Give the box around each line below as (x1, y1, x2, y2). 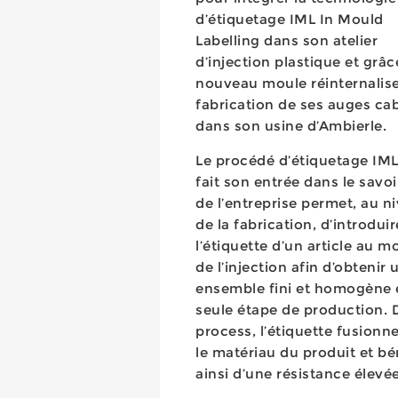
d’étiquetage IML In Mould (195, 11, 384, 28)
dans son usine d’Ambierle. (195, 117, 386, 134)
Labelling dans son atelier (195, 32, 378, 49)
